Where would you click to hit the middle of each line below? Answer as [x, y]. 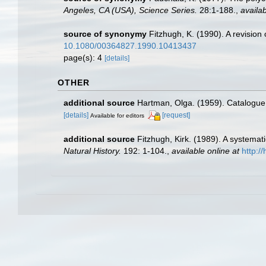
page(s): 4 [84, 58]
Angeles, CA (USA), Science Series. [130, 10]
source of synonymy [105, 34]
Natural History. [92, 151]
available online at [205, 151]
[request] [176, 115]
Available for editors [117, 115]
